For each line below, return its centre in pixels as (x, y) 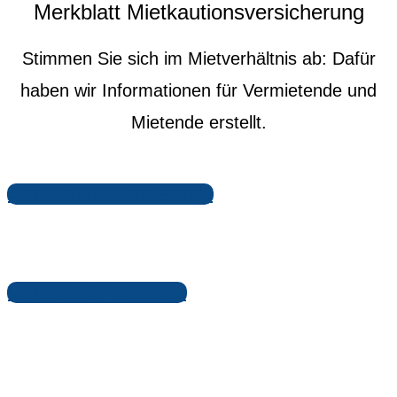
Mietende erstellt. (198, 123)
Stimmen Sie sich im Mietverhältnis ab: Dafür (198, 59)
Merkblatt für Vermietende (110, 195)
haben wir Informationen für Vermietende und (198, 91)
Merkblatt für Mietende (97, 293)
